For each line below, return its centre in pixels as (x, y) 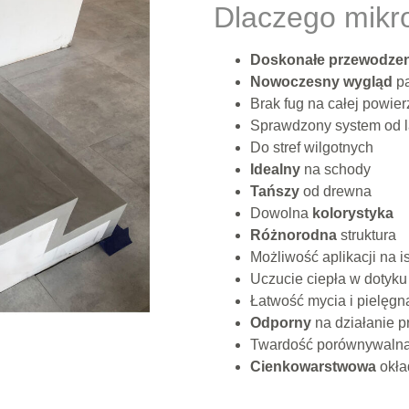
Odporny (283, 323)
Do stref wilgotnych (312, 148)
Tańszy (277, 192)
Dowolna (281, 214)
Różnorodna (295, 236)
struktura (368, 236)
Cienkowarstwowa (315, 367)
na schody (337, 170)
